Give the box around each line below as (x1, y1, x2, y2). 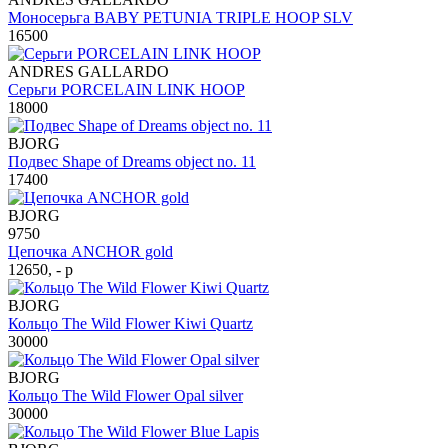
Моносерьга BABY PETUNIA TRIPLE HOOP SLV (8, 9, 353, 27)
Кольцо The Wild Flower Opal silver (8, 387, 243, 405)
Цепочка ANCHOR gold (8, 243, 173, 261)
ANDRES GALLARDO (8, 63, 169, 81)
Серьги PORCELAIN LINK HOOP (8, 81, 245, 99)
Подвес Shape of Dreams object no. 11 (8, 153, 256, 171)
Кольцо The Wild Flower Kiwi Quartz (8, 315, 253, 333)
